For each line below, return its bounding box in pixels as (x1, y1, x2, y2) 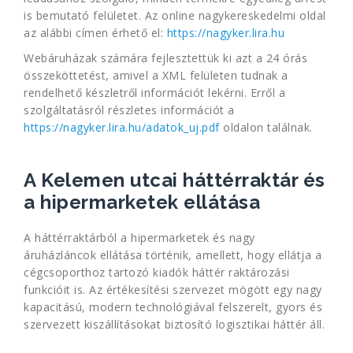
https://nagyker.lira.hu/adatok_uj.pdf (24, 120, 220, 135)
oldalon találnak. (219, 120, 313, 135)
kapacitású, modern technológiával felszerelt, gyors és (24, 299, 322, 314)
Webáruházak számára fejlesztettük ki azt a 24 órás (24, 50, 307, 65)
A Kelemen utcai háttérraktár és (24, 169, 325, 191)
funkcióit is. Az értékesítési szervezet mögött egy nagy (24, 282, 322, 297)
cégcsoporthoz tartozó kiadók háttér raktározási (24, 265, 290, 280)
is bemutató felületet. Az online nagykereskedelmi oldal (24, 8, 326, 23)
